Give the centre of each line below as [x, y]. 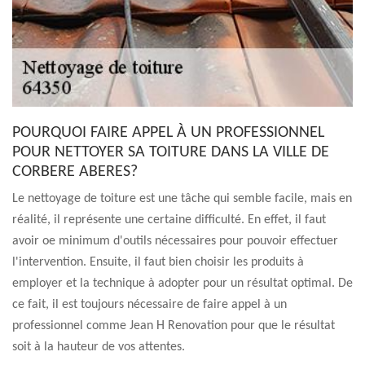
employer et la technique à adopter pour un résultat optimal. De [182, 284]
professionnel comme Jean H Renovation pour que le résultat [174, 326]
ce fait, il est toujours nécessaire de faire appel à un [150, 305]
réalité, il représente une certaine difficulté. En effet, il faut [169, 220]
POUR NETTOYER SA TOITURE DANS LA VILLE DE [171, 152]
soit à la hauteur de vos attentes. [99, 347]
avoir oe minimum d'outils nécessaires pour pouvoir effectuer [175, 241]
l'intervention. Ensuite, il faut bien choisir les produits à [158, 262]
